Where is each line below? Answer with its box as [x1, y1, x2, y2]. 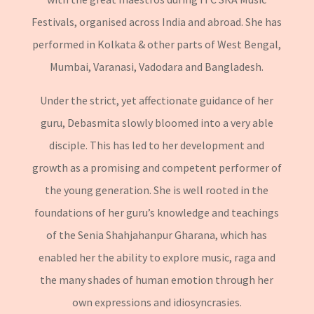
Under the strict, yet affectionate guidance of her [40, 93, 274, 107]
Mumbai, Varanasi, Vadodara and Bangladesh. [50, 59, 264, 74]
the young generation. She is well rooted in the [45, 182, 269, 197]
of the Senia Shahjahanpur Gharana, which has [46, 227, 268, 242]
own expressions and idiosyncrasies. [71, 294, 242, 309]
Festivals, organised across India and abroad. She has [32, 14, 282, 29]
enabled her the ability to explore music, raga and [38, 250, 275, 264]
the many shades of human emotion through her [40, 272, 274, 287]
